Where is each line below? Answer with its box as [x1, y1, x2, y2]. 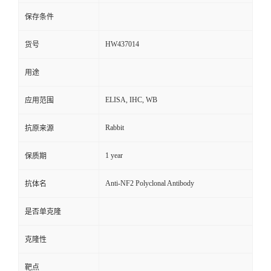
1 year [105, 151, 123, 160]
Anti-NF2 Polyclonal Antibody [105, 179, 194, 188]
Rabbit [105, 123, 124, 132]
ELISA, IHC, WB [105, 96, 157, 105]
